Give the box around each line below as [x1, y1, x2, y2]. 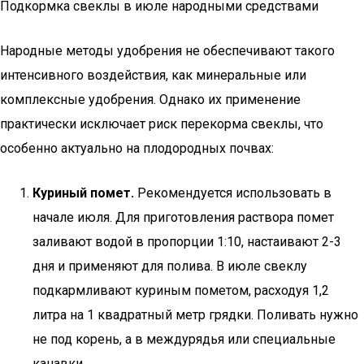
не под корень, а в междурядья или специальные [32, 331, 336, 347]
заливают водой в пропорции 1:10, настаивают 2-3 [32, 234, 341, 249]
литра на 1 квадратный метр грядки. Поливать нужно [32, 307, 358, 323]
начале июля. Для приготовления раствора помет [32, 210, 334, 225]
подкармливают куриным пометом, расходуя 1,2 [32, 283, 329, 298]
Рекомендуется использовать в [134, 185, 331, 201]
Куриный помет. [32, 185, 134, 201]
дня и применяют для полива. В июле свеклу [32, 258, 307, 274]
